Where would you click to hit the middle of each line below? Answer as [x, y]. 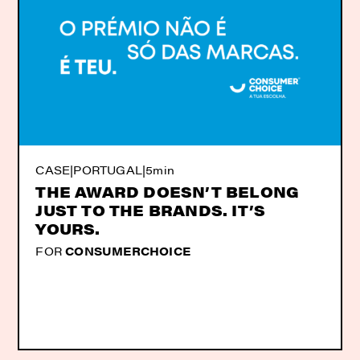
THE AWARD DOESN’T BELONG [168, 192]
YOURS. [68, 229]
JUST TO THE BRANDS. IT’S [151, 211]
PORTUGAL [108, 170]
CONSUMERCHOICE [128, 251]
